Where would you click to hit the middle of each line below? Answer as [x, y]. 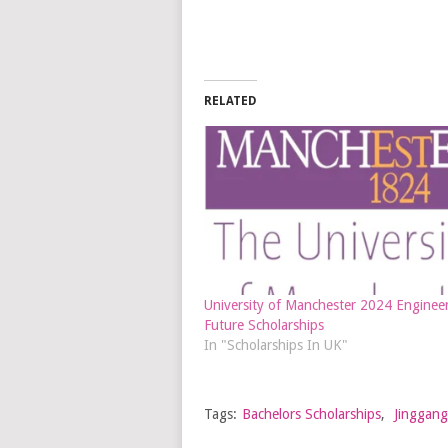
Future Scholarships [263, 324]
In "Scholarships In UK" [275, 344]
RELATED [230, 100]
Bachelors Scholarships [311, 413]
